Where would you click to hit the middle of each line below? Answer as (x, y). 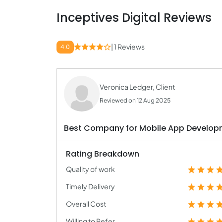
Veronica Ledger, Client (137, 87)
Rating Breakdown (103, 154)
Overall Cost (86, 204)
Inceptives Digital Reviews (134, 18)
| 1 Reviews (128, 47)
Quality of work (90, 169)
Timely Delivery (90, 186)
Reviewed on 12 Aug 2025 (135, 100)
